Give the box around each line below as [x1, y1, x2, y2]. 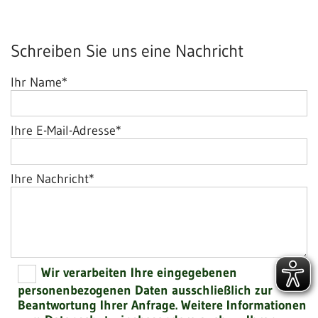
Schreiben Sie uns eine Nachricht [11, 40, 243, 62]
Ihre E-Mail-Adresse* [11, 123, 121, 139]
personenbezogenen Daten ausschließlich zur [18, 283, 273, 299]
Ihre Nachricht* [11, 171, 94, 187]
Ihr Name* [11, 75, 67, 91]
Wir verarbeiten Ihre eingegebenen [41, 265, 238, 281]
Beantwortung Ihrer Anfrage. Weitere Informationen [18, 297, 307, 314]
